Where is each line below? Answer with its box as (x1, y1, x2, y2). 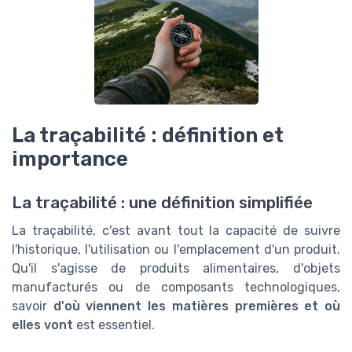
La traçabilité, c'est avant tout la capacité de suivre (12, 223, 340, 239)
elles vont (12, 317, 73, 333)
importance (12, 147, 128, 170)
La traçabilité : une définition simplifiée (12, 193, 313, 213)
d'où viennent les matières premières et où (53, 299, 341, 314)
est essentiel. (73, 317, 155, 333)
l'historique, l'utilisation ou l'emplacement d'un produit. (12, 242, 340, 258)
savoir (12, 299, 53, 314)
